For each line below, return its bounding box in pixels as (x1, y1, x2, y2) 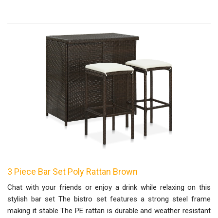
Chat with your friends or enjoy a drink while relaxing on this (7, 182, 211, 192)
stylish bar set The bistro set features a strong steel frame (7, 194, 211, 203)
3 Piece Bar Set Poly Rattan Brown (7, 166, 138, 177)
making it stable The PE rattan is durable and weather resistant (7, 206, 211, 215)
